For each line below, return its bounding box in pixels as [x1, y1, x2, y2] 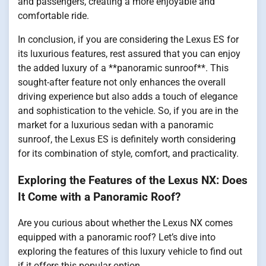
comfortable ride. [18, 9, 89, 21]
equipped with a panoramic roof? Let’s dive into [18, 232, 216, 243]
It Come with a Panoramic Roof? [18, 190, 180, 204]
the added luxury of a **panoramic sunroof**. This [18, 62, 229, 74]
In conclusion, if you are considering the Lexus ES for [18, 33, 239, 45]
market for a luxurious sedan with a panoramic [18, 119, 213, 131]
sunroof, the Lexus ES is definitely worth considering [18, 133, 236, 145]
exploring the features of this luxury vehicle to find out [18, 246, 242, 258]
